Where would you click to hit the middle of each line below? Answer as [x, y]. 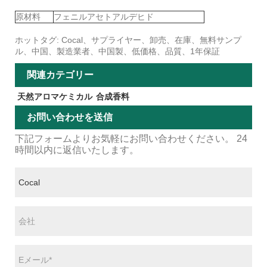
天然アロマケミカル [55, 96]
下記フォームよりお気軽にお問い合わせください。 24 [131, 138]
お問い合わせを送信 [70, 117]
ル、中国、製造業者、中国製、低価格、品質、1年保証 [117, 51]
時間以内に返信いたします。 [77, 150]
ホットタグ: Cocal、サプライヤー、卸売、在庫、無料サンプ [128, 40]
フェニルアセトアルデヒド [104, 16]
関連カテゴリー [60, 74]
